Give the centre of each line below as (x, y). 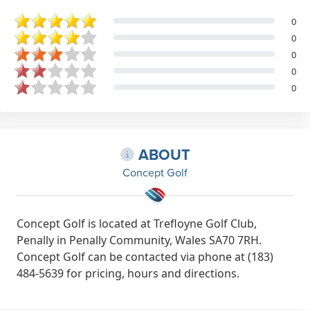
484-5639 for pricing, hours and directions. (128, 273)
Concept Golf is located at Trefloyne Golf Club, (137, 223)
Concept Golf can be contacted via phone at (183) (145, 256)
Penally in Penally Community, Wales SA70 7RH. (139, 240)
